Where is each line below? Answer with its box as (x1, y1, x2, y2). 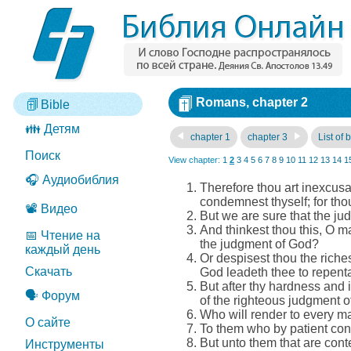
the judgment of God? (200, 237, 319, 251)
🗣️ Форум (25, 289, 80, 302)
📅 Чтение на (25, 229, 100, 242)
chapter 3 (248, 132, 290, 143)
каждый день (25, 243, 100, 256)
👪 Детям (25, 122, 80, 136)
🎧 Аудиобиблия (25, 173, 119, 186)
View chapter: (168, 155, 223, 165)
